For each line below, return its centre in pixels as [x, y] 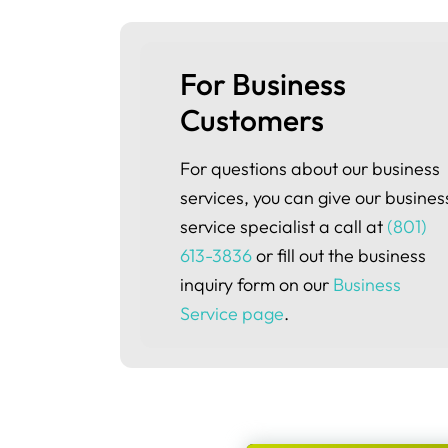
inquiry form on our [256, 284]
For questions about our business [310, 168]
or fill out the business [339, 255]
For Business [266, 84]
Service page [232, 313]
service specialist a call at [283, 226]
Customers [252, 120]
